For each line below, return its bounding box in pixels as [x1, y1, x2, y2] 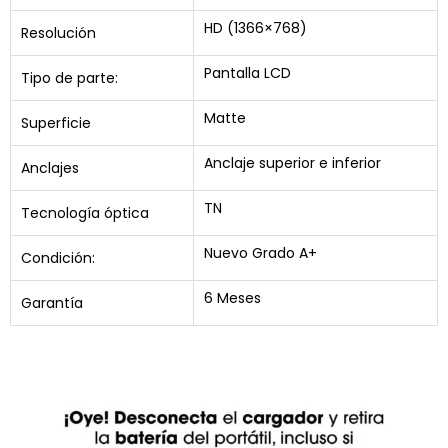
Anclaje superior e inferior [204, 152, 381, 173]
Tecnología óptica [21, 202, 149, 223]
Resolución [21, 22, 96, 43]
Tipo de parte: [21, 67, 118, 88]
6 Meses [204, 287, 261, 308]
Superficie [21, 112, 91, 133]
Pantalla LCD [204, 62, 291, 83]
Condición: [21, 247, 95, 268]
